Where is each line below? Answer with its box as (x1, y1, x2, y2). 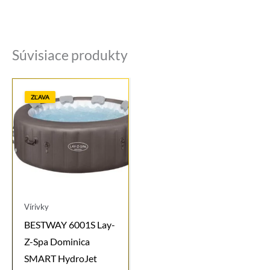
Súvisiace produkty (12, 46, 128, 64)
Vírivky (24, 202, 49, 212)
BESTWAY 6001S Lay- (24, 219, 115, 230)
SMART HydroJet (24, 253, 97, 264)
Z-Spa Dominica (24, 236, 90, 247)
